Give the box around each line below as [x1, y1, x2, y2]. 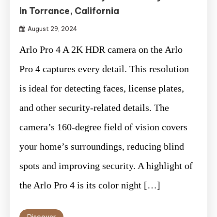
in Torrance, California [19, 5, 119, 16]
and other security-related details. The [19, 102, 169, 113]
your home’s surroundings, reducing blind [19, 140, 184, 152]
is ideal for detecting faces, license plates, [19, 82, 184, 93]
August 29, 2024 [28, 25, 77, 32]
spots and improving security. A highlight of [19, 160, 193, 171]
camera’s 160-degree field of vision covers [19, 121, 187, 132]
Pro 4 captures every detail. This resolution [19, 63, 189, 74]
